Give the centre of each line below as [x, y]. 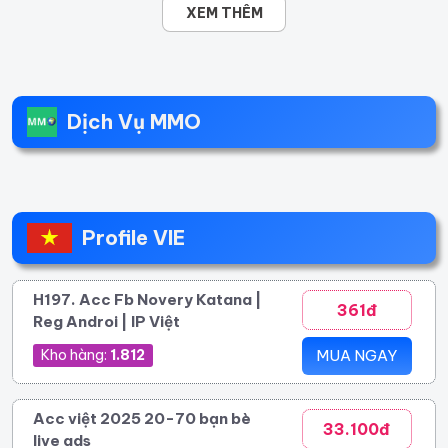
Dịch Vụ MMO [134, 121]
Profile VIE [133, 237]
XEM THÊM [224, 12]
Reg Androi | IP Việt [106, 321]
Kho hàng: [75, 354]
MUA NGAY [357, 355]
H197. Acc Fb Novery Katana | [147, 299]
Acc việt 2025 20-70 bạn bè [142, 418]
